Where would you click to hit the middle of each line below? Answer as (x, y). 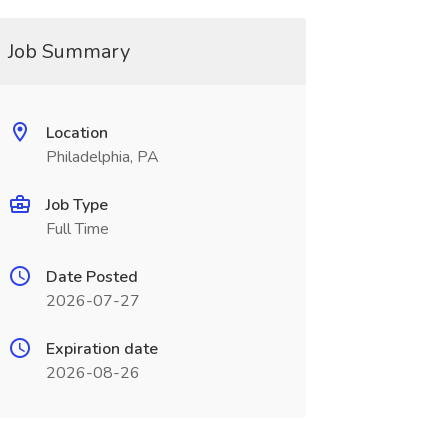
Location (76, 133)
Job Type (76, 205)
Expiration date (101, 349)
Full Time (77, 229)
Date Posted (91, 277)
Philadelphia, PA (102, 157)
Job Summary (68, 51)
